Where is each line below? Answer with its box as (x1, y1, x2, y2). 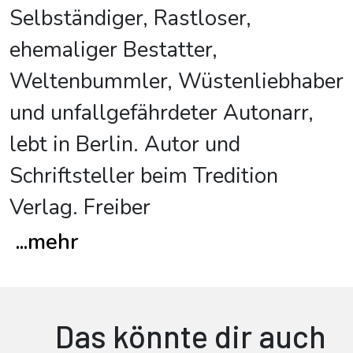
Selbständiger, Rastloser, (9, 4, 251, 34)
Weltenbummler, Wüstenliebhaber (9, 67, 344, 97)
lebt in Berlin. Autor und (9, 130, 240, 160)
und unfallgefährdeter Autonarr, (9, 98, 314, 128)
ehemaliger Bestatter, (9, 35, 217, 65)
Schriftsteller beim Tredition (9, 162, 278, 191)
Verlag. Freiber (9, 193, 150, 223)
